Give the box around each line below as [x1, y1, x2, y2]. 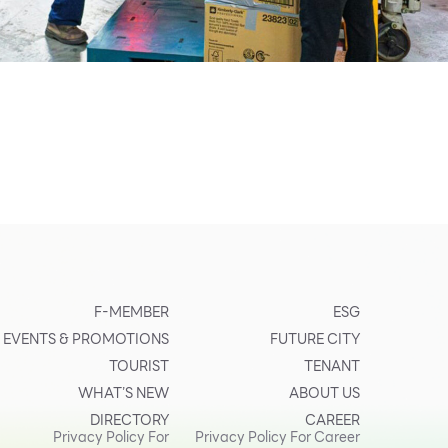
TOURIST [109, 354, 170, 377]
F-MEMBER [94, 300, 170, 323]
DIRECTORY [90, 408, 170, 431]
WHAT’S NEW [78, 381, 170, 404]
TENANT [304, 354, 361, 377]
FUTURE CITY [270, 327, 361, 350]
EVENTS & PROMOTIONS [3, 327, 170, 350]
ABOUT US [289, 381, 361, 404]
